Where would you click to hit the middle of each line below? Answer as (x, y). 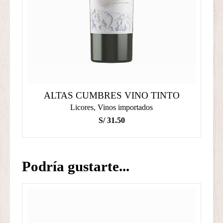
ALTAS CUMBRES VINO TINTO (111, 95)
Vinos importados (125, 107)
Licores (82, 107)
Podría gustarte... (76, 167)
